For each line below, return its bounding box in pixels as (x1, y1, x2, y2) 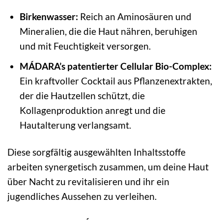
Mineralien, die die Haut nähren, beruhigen (19, 25, 197, 37)
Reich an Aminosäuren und (78, 10, 192, 22)
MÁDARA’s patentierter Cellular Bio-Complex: (19, 60, 212, 72)
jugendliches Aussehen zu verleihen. (7, 191, 157, 202)
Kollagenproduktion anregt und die (19, 105, 165, 116)
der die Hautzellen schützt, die (19, 90, 145, 102)
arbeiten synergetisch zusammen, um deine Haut (7, 161, 209, 173)
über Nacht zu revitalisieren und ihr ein (7, 176, 169, 188)
